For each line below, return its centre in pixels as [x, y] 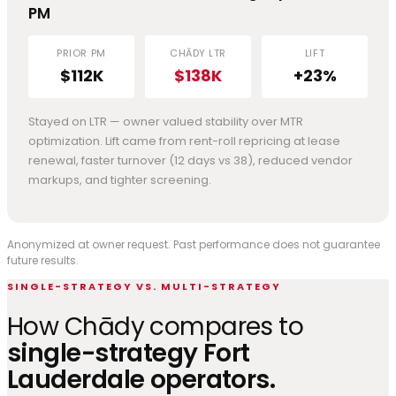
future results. [43, 260]
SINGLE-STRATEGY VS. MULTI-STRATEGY [144, 286]
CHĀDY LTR [198, 53]
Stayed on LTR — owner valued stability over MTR [166, 121]
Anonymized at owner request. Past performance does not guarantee [194, 244]
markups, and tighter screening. [120, 179]
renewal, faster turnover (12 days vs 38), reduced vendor [190, 160]
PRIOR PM [81, 53]
